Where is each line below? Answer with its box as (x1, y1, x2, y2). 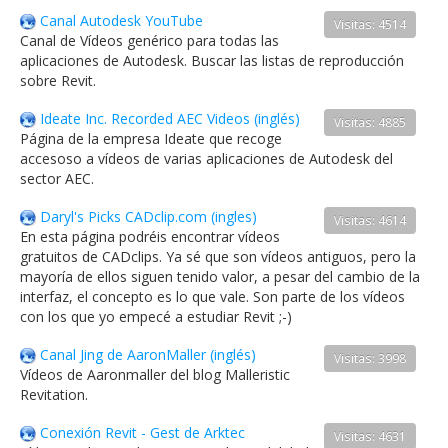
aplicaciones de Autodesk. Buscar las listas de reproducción (20, 51, 404, 70)
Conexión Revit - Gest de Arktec (40, 423, 245, 442)
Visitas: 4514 (334, 16, 407, 32)
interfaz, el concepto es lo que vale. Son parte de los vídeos (20, 287, 405, 306)
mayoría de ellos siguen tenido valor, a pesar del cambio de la (20, 267, 420, 286)
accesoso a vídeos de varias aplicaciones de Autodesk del (20, 149, 393, 168)
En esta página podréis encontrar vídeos (20, 227, 280, 246)
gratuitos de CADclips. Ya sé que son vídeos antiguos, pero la (20, 247, 416, 266)
